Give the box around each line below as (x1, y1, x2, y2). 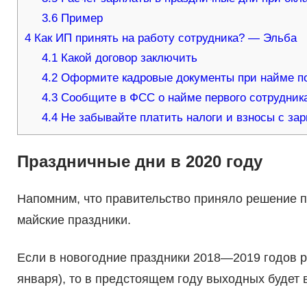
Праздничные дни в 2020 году (16, 152, 262, 171)
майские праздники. (16, 213, 131, 228)
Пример (58, 12, 103, 25)
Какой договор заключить (58, 51, 198, 65)
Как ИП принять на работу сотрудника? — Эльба (30, 32, 297, 45)
